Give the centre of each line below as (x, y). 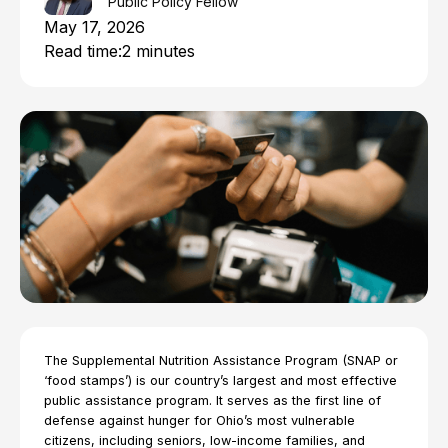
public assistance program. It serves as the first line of (212, 400)
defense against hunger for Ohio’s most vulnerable (199, 420)
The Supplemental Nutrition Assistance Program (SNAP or (221, 360)
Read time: (83, 51)
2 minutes (158, 51)
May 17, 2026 (94, 27)
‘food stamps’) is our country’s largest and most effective (220, 380)
